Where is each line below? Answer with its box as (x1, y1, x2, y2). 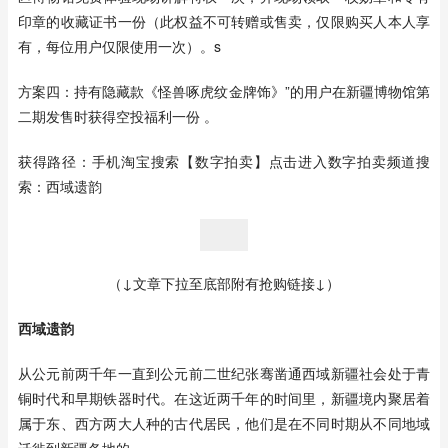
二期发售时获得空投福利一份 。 (18, 106, 218, 126)
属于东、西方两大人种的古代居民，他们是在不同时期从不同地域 (18, 413, 430, 433)
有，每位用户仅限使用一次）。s (18, 36, 221, 56)
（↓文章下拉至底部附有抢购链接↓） (108, 273, 340, 293)
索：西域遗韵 (18, 176, 102, 196)
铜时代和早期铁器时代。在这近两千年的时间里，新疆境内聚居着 (18, 388, 430, 408)
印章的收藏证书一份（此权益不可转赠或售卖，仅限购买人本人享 (18, 11, 430, 31)
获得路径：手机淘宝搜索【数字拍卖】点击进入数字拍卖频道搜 (18, 151, 430, 171)
